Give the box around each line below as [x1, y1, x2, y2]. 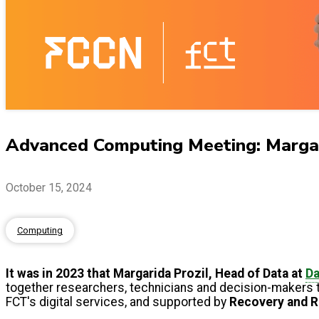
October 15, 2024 [6, 180, 92, 194]
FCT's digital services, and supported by [6, 295, 229, 310]
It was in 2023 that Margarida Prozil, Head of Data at [6, 266, 305, 281]
